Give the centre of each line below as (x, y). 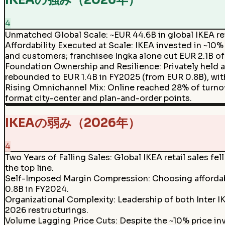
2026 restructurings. (46, 210)
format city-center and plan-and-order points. (98, 98)
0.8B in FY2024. (37, 189)
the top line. (29, 168)
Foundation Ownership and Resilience (82, 66)
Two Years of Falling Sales (57, 158)
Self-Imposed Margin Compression (76, 179)
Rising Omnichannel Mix (54, 87)
